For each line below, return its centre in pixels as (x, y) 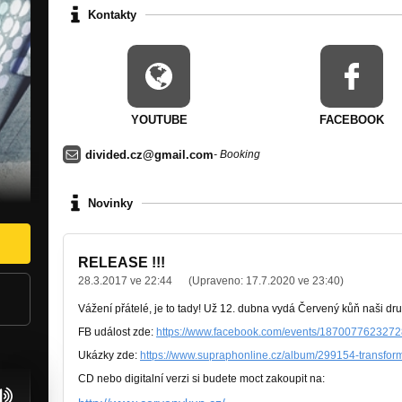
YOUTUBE (159, 120)
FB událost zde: (117, 332)
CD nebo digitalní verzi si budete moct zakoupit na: (201, 379)
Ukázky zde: (109, 356)
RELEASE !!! (122, 263)
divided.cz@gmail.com (149, 154)
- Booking (237, 155)
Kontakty (112, 14)
